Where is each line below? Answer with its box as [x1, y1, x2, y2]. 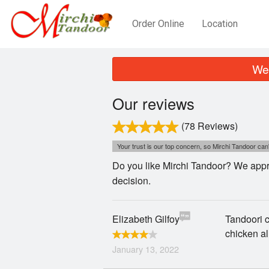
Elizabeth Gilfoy [112, 212, 180, 226]
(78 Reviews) [181, 119, 238, 133]
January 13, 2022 [112, 243, 179, 255]
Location [201, 18, 238, 29]
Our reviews [112, 92, 195, 114]
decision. [112, 174, 151, 187]
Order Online [131, 18, 184, 29]
